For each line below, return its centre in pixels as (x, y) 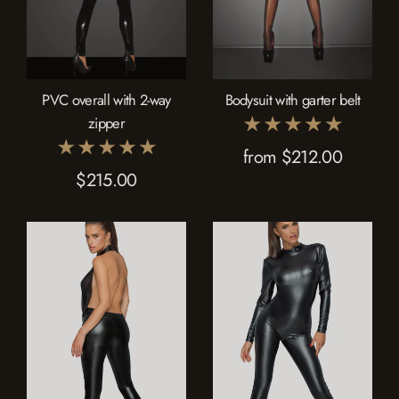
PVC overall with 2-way (106, 99)
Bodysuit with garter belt (293, 99)
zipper (106, 122)
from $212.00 (293, 157)
